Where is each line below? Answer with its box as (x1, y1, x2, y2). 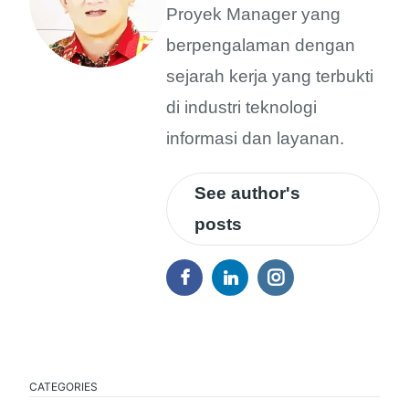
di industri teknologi (166, 97, 317, 117)
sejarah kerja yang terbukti (166, 66, 373, 86)
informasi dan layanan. (166, 128, 344, 148)
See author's (194, 183, 300, 203)
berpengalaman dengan (166, 35, 355, 55)
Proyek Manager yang (166, 4, 341, 24)
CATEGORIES (29, 379, 98, 393)
